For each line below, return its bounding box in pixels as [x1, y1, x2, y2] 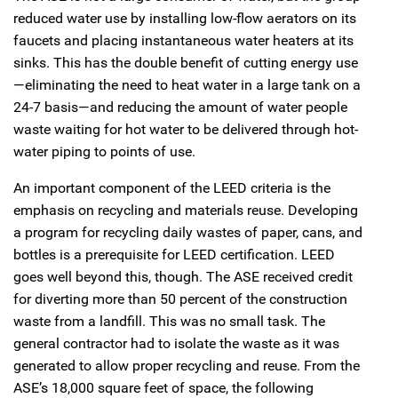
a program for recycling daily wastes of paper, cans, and [13, 223, 362, 241]
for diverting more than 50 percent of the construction [13, 290, 347, 307]
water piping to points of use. [13, 142, 195, 160]
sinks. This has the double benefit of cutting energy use [13, 53, 358, 71]
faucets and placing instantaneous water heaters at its [13, 31, 354, 49]
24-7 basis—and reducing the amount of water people [13, 98, 347, 115]
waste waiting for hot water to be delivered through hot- [13, 120, 358, 138]
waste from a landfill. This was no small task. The [13, 312, 325, 330]
